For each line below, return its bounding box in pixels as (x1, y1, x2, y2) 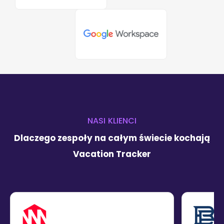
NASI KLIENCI (87, 114, 136, 126)
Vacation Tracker (73, 147, 151, 160)
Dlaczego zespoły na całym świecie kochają (14, 131, 210, 144)
